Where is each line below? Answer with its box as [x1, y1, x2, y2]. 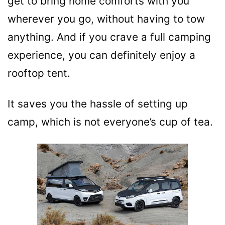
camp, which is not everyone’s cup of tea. [8, 116, 213, 129]
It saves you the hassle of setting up [8, 97, 188, 110]
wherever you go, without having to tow [8, 13, 205, 26]
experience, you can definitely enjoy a [8, 49, 195, 62]
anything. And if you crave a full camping [8, 31, 211, 44]
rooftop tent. [8, 67, 76, 80]
